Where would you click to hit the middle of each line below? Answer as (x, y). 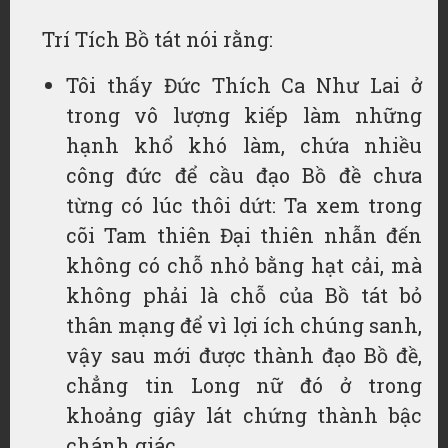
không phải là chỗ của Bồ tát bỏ (244, 295)
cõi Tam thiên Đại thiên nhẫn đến (244, 235)
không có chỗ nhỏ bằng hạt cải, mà (244, 265)
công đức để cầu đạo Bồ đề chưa (244, 175)
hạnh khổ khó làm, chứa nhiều (244, 145)
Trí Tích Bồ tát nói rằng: (157, 39)
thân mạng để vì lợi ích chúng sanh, (244, 325)
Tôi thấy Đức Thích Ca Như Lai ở (244, 85)
